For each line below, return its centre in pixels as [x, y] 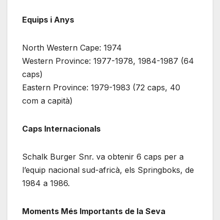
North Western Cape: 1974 [72, 47]
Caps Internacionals [61, 128]
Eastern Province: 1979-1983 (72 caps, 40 [101, 87]
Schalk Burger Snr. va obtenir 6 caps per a [103, 156]
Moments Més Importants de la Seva [94, 211]
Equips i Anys [48, 19]
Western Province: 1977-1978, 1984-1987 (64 [108, 61]
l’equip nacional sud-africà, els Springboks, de [108, 170]
